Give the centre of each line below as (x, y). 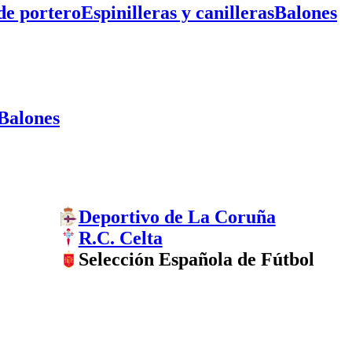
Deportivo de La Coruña (177, 216)
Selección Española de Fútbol (196, 259)
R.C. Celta (120, 238)
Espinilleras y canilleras (178, 12)
